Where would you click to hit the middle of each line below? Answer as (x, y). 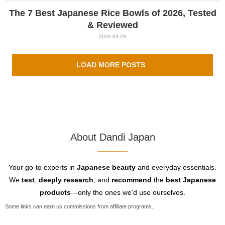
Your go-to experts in (43, 167)
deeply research (66, 180)
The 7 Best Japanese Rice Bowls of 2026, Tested (113, 13)
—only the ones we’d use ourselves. (128, 192)
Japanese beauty (106, 167)
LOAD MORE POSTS (110, 65)
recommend (132, 180)
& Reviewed (113, 25)
